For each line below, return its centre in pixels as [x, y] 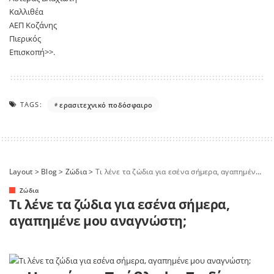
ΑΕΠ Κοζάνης [33, 25]
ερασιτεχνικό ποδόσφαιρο [106, 105]
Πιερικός [25, 39]
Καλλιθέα [26, 12]
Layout [21, 172]
